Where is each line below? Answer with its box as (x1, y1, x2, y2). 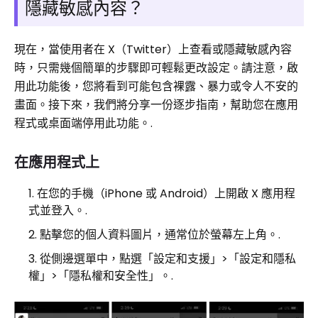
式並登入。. (28, 202, 87, 219)
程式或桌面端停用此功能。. (14, 115, 153, 131)
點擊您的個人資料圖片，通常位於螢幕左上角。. (40, 226, 280, 243)
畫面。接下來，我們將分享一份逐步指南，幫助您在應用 (14, 97, 298, 113)
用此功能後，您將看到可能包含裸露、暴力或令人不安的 (14, 78, 298, 94)
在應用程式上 (14, 153, 99, 172)
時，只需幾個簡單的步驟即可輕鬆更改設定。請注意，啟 (14, 60, 298, 76)
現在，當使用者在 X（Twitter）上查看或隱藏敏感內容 (14, 41, 292, 57)
